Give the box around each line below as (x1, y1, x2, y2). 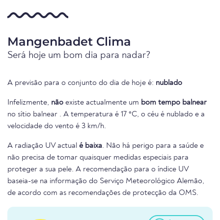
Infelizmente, (7, 99, 51, 107)
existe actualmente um (63, 99, 141, 107)
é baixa (79, 142, 102, 150)
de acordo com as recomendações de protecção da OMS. (7, 189, 198, 197)
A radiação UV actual (7, 142, 79, 150)
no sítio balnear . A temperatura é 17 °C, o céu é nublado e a (7, 110, 205, 119)
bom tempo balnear (141, 99, 207, 107)
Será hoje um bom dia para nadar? (7, 51, 151, 61)
